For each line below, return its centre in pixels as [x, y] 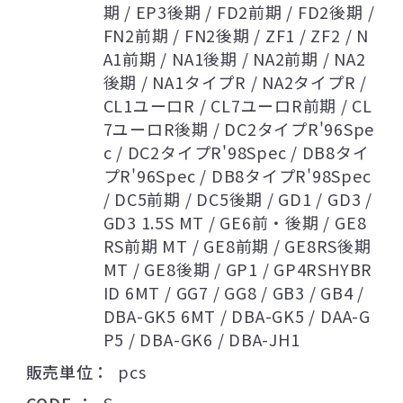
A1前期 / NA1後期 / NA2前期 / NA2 [234, 59]
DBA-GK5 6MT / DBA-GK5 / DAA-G [237, 316]
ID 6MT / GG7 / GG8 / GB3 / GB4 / [234, 293]
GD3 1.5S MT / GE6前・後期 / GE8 [235, 223]
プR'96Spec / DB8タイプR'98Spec [237, 176]
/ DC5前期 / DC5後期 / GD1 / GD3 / [237, 199]
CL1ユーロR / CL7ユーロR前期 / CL [238, 106]
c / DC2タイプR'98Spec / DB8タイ [236, 152]
